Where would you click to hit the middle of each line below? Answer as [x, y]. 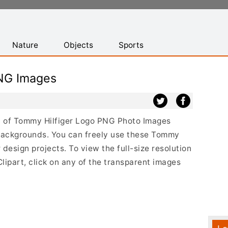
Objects [78, 45]
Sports [131, 45]
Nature [25, 45]
